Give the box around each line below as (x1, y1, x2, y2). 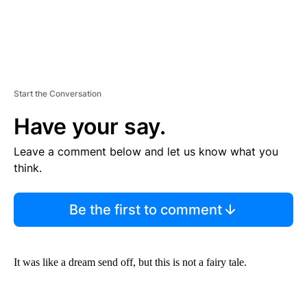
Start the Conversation (14, 88, 101, 99)
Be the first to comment (69, 201, 222, 218)
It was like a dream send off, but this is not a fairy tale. (14, 256, 247, 268)
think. (14, 160, 42, 175)
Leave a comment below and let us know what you (14, 144, 278, 158)
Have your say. (14, 112, 166, 140)
